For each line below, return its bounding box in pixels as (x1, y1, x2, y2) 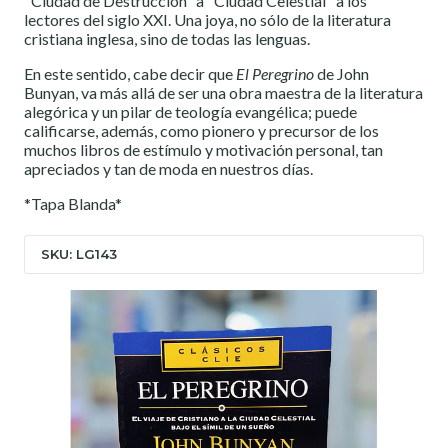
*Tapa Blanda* (24, 194, 122, 214)
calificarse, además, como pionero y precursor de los (24, 121, 379, 141)
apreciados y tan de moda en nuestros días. (24, 159, 313, 179)
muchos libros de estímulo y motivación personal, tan (24, 140, 383, 160)
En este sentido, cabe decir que (24, 64, 236, 84)
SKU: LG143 (41, 245, 117, 262)
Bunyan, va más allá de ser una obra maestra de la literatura (24, 83, 423, 103)
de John (314, 64, 369, 84)
